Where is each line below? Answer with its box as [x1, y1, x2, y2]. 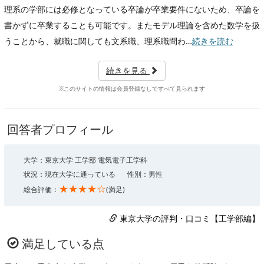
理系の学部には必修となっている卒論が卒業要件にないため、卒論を [4, 3, 260, 15]
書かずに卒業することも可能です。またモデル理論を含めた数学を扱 [4, 19, 260, 31]
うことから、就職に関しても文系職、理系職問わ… [4, 35, 192, 47]
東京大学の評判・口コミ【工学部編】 [120, 212, 260, 224]
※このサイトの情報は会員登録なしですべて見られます [59, 84, 205, 93]
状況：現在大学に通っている [24, 169, 115, 179]
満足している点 [19, 235, 104, 252]
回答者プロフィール [7, 121, 113, 137]
